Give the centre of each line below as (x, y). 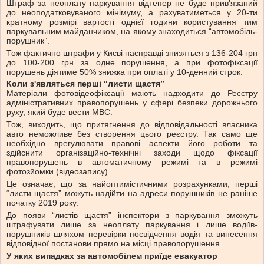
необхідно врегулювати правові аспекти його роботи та (132, 143)
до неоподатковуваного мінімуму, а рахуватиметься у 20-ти (132, 13)
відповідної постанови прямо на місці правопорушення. (114, 244)
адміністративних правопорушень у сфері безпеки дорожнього (132, 103)
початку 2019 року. (42, 203)
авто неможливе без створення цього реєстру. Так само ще (132, 134)
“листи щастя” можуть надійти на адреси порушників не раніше (132, 194)
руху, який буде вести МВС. (60, 112)
